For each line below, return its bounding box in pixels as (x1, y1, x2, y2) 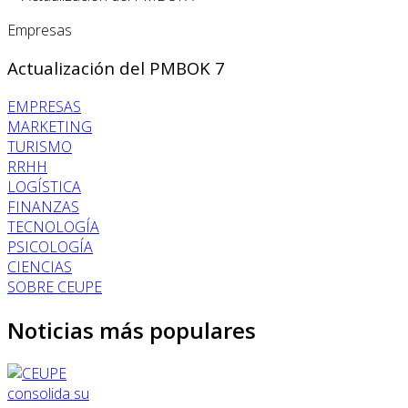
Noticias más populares (7, 314, 256, 345)
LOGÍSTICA (7, 176, 81, 197)
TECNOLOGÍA (7, 216, 99, 237)
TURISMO (7, 136, 72, 157)
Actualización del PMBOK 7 (7, 56, 225, 80)
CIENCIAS (7, 256, 72, 277)
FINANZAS (7, 196, 79, 217)
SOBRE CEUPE (7, 276, 102, 297)
